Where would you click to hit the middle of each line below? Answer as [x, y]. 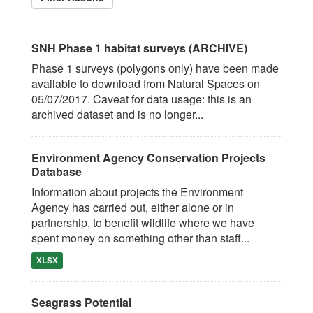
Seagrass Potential [81, 302]
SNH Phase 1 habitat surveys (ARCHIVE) [139, 48]
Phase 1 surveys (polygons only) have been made [155, 68]
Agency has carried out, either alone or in [133, 207]
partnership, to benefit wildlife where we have [143, 223]
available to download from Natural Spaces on [146, 83]
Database [57, 172]
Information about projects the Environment [137, 192]
